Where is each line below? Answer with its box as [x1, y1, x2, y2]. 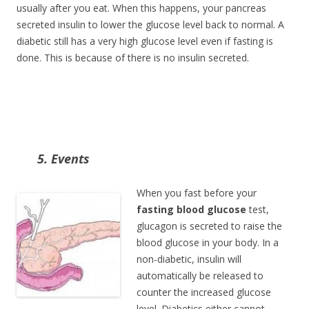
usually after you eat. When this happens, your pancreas [17, 1, 266, 14]
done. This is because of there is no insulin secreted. [17, 51, 249, 64]
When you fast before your [137, 186, 257, 199]
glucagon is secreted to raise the [137, 219, 282, 232]
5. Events [37, 150, 90, 167]
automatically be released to [137, 269, 263, 282]
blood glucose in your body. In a [137, 236, 279, 249]
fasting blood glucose [137, 203, 246, 216]
